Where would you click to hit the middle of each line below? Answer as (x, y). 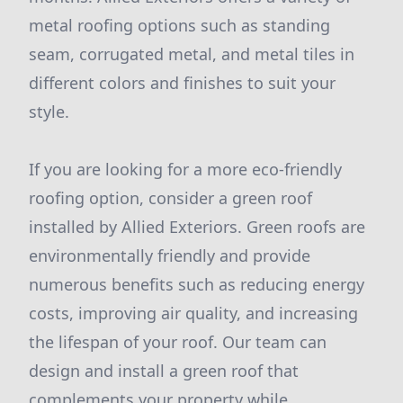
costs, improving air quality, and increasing (193, 313)
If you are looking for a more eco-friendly (185, 169)
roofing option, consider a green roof (170, 198)
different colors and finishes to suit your (182, 83)
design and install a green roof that (164, 371)
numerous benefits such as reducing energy (197, 284)
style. (49, 112)
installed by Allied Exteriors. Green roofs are (197, 227)
